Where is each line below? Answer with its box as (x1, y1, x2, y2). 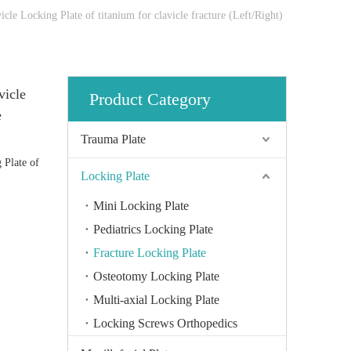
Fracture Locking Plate (93, 246, 206, 260)
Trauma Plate (81, 132, 146, 147)
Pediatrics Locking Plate (93, 223, 213, 237)
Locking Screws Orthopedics (93, 317, 237, 331)
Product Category (89, 89, 211, 110)
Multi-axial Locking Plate (93, 293, 219, 307)
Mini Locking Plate (93, 199, 189, 213)
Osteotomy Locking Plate (93, 270, 219, 284)
